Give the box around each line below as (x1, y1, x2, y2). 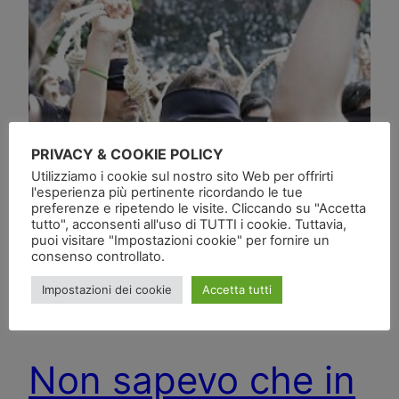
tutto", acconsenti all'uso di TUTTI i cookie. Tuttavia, (31, 216, 346, 232)
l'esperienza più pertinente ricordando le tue (31, 184, 303, 200)
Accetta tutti (202, 282, 272, 297)
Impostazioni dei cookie (42, 282, 172, 297)
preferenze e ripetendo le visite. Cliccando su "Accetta (31, 200, 366, 216)
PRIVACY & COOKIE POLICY (31, 145, 224, 163)
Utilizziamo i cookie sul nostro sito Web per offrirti (31, 168, 333, 184)
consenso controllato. (31, 248, 165, 265)
